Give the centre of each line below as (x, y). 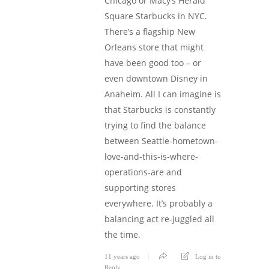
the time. (122, 234)
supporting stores (140, 187)
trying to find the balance (155, 125)
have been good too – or (153, 62)
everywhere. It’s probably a (159, 203)
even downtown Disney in (156, 78)
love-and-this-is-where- (151, 156)
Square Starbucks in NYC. (156, 16)
